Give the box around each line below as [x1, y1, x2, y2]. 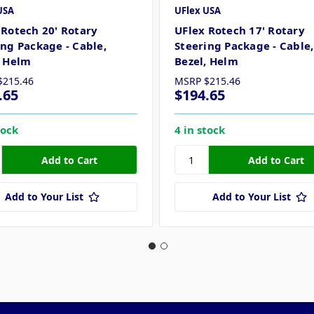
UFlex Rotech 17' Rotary [175, 23, 305, 38]
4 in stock [175, 123, 226, 137]
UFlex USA [175, 4, 221, 18]
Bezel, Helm [175, 54, 238, 69]
